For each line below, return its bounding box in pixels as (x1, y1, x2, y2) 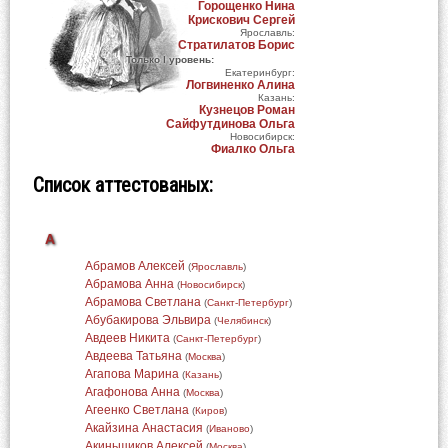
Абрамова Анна (84, 277, 174, 291)
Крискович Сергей (187, 13, 295, 27)
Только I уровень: (125, 54, 214, 65)
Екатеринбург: (224, 67, 295, 78)
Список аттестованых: (32, 173, 213, 197)
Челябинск (216, 315, 268, 326)
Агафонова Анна (84, 385, 180, 399)
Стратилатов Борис (177, 38, 295, 52)
